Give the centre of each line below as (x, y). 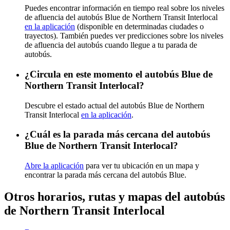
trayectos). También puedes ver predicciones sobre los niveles (124, 36)
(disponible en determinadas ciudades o (139, 27)
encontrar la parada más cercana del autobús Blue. (106, 175)
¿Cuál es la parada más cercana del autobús (117, 135)
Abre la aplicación (54, 166)
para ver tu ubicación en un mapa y (141, 166)
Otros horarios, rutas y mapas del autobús (114, 197)
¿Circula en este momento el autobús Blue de (119, 74)
